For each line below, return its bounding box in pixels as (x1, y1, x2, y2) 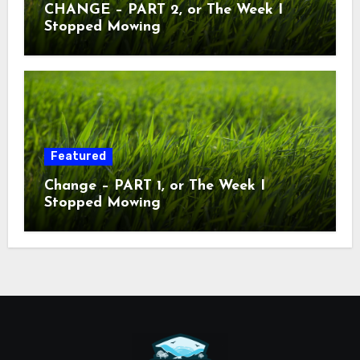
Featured (50, 149, 106, 164)
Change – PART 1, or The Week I (43, 178, 265, 194)
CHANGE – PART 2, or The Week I (43, 2, 283, 18)
